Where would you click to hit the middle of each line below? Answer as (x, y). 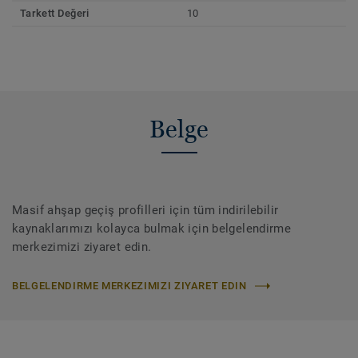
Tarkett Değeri (55, 14)
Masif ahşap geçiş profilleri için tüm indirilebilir (145, 211)
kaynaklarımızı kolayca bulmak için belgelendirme (152, 229)
